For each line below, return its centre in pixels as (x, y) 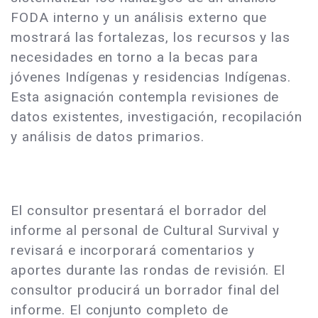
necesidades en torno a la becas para (135, 57)
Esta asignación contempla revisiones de (145, 97)
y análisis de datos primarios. (108, 137)
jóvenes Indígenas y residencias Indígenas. (151, 77)
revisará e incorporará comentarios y (133, 251)
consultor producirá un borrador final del (146, 290)
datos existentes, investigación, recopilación (157, 117)
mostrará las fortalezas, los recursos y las (151, 38)
